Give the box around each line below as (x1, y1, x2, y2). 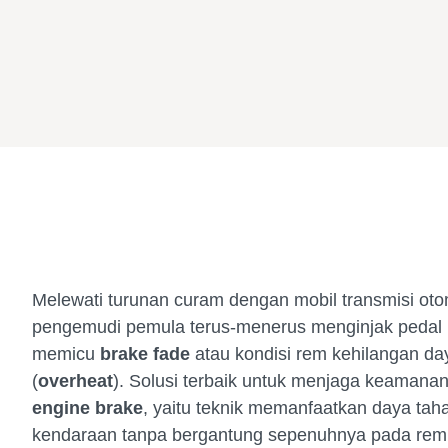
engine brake (32, 398, 143, 418)
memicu (32, 344, 100, 364)
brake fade (100, 344, 190, 364)
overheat (38, 371, 113, 391)
